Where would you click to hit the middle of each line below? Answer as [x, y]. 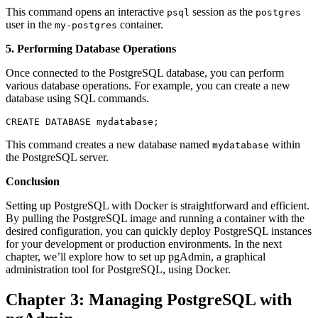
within [285, 144]
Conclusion [33, 181]
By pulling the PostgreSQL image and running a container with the [155, 218]
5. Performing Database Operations [91, 48]
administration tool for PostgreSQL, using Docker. [118, 269]
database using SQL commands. [77, 98]
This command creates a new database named [109, 144]
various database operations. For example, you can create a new [148, 85]
